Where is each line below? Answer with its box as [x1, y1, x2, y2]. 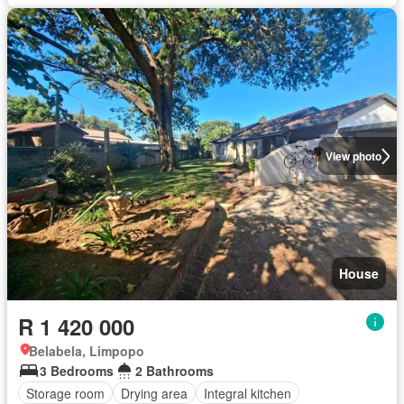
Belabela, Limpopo [29, 342, 144, 361]
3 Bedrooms [40, 362, 114, 381]
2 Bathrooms [135, 362, 214, 381]
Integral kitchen [204, 383, 291, 402]
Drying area [121, 383, 188, 402]
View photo [325, 148, 381, 165]
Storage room [26, 383, 105, 402]
